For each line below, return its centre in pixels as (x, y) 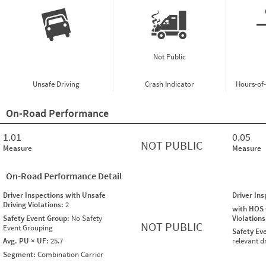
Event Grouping (28, 227)
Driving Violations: (34, 205)
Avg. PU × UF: (27, 241)
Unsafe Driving (56, 84)
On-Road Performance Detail (64, 176)
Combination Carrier (70, 254)
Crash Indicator (169, 84)
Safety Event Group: (37, 218)
